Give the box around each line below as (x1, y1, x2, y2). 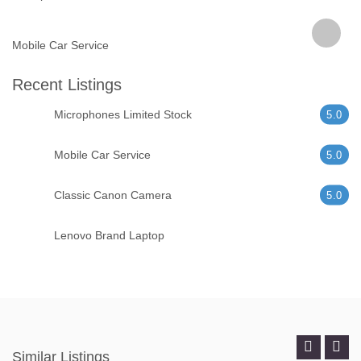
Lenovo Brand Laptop (53, 229, 164, 243)
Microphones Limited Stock (53, 108, 192, 122)
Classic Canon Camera (53, 189, 172, 202)
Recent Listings (12, 75, 122, 93)
